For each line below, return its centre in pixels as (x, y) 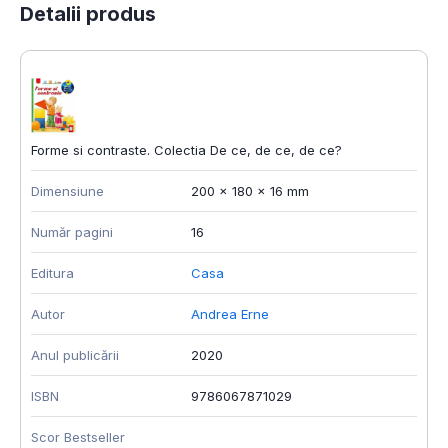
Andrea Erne (230, 314)
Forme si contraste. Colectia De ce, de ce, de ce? (186, 150)
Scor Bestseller (78, 437)
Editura (52, 273)
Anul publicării (75, 355)
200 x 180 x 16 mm (250, 191)
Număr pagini (72, 232)
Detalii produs (88, 14)
